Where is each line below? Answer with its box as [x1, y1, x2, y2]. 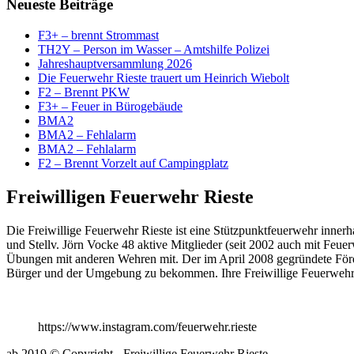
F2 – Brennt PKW [38, 85, 130, 100]
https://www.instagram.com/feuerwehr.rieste [38, 319, 257, 333]
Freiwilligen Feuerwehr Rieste [6, 186, 254, 207]
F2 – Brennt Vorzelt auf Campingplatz [38, 156, 228, 171]
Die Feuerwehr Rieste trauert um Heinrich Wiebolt [38, 71, 289, 85]
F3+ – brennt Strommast [38, 28, 159, 43]
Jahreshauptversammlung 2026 [38, 57, 192, 71]
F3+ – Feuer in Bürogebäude [38, 100, 183, 114]
